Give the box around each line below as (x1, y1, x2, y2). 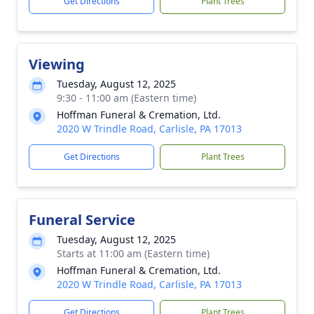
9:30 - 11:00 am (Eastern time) (57, 91, 196, 104)
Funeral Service (29, 210, 135, 229)
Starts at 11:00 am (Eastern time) (57, 247, 210, 260)
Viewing (29, 55, 85, 74)
